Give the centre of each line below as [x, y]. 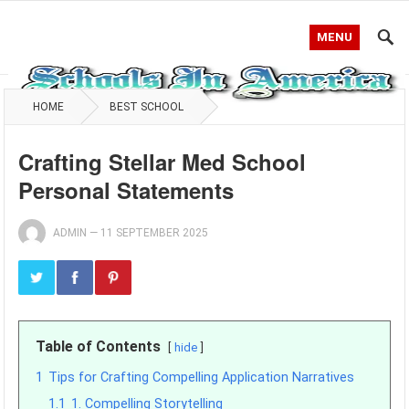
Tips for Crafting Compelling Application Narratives [202, 378]
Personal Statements [126, 190]
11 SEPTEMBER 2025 [155, 233]
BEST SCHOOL [147, 107]
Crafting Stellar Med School [163, 162]
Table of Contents [99, 346]
